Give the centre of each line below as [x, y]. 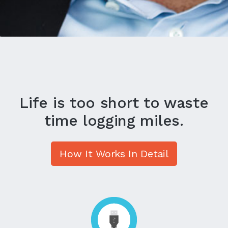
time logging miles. [114, 120]
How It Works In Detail [114, 153]
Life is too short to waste [114, 102]
